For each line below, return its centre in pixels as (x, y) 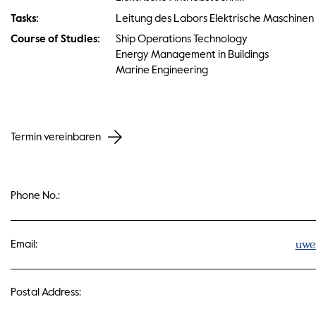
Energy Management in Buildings (192, 55)
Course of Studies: (56, 39)
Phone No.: (36, 195)
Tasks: (25, 18)
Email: (24, 244)
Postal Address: (46, 293)
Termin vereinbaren (56, 137)
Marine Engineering (162, 71)
